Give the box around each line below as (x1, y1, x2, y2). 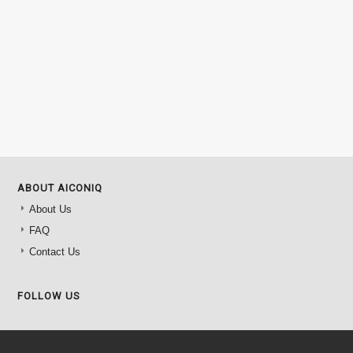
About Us (29, 203, 72, 216)
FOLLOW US (17, 290, 81, 303)
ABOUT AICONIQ (17, 182, 103, 195)
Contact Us (29, 246, 81, 258)
